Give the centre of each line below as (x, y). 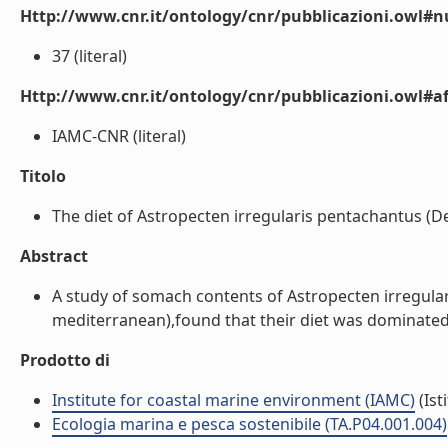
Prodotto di (65, 360)
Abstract (54, 256)
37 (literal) (89, 56)
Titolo (43, 176)
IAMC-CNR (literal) (119, 136)
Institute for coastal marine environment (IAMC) (233, 400)
